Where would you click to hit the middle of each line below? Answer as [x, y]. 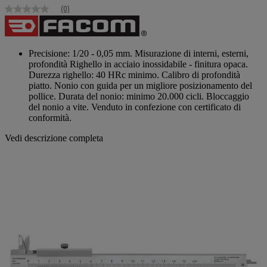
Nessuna [21, 13]
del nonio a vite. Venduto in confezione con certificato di [135, 107]
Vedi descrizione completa [54, 138]
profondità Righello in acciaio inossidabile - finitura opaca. [138, 64]
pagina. [18, 61]
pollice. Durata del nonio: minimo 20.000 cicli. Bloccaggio [139, 96]
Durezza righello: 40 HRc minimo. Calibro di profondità [134, 74]
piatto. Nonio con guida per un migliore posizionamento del [140, 85]
